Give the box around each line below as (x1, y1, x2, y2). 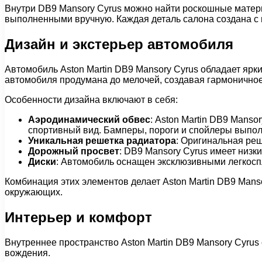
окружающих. (5, 187, 63, 198)
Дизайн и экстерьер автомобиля (5, 36, 233, 53)
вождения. (5, 247, 50, 258)
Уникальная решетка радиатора (28, 136, 176, 146)
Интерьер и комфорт (5, 209, 152, 225)
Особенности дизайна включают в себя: (5, 95, 178, 105)
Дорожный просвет (28, 146, 119, 157)
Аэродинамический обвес (28, 115, 150, 125)
